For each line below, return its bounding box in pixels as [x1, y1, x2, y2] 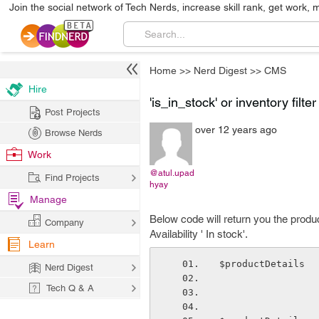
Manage [30, 194, 67, 205]
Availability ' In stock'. [150, 228, 248, 240]
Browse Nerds [45, 127, 103, 138]
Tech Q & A [46, 283, 94, 293]
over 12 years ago [195, 124, 277, 135]
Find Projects [45, 172, 100, 183]
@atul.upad [150, 168, 194, 178]
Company [45, 217, 84, 228]
